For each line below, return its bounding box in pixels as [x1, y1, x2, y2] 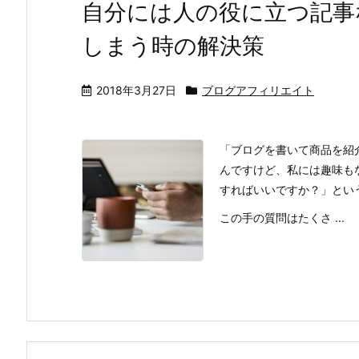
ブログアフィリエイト [202, 83, 314, 97]
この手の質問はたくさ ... [220, 211, 345, 224]
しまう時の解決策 [82, 32, 264, 59]
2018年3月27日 [96, 83, 176, 97]
